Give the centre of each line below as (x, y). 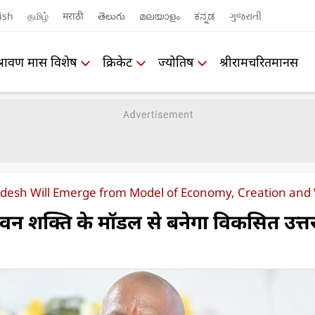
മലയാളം (159, 15)
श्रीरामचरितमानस (259, 62)
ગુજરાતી (245, 15)
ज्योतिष (176, 62)
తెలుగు (111, 15)
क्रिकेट (117, 62)
